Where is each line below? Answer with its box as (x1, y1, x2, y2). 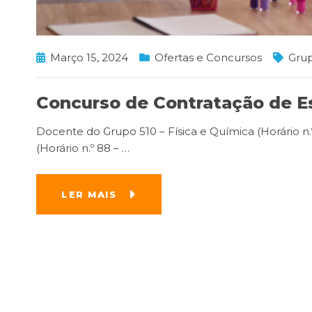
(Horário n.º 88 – (36, 141, 122, 155)
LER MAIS (61, 188, 116, 200)
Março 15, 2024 (50, 50, 128, 64)
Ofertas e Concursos (155, 50, 262, 64)
